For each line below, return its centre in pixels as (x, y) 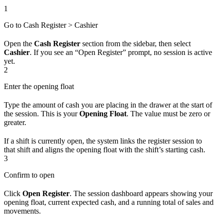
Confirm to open (29, 175)
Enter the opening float (39, 87)
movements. (22, 211)
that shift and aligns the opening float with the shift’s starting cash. (105, 150)
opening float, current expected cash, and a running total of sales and (109, 202)
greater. (15, 123)
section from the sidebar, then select (136, 44)
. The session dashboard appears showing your (141, 194)
